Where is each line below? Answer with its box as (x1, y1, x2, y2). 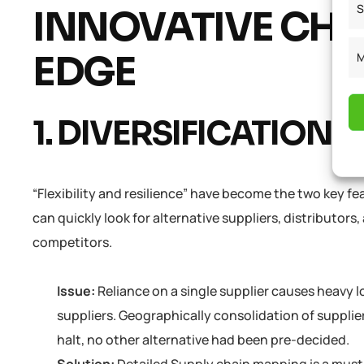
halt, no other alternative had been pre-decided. (57, 331, 353, 349)
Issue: (57, 282, 97, 301)
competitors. (32, 233, 119, 252)
